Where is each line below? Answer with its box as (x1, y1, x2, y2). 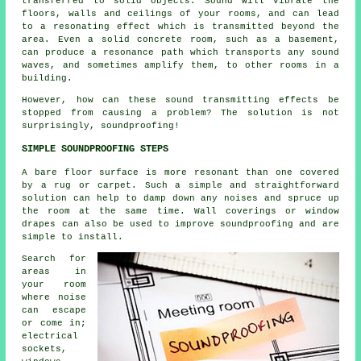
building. (22, 73, 73, 84)
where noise (22, 293, 86, 303)
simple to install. (22, 232, 124, 243)
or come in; (22, 318, 86, 329)
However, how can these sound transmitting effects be (22, 95, 339, 106)
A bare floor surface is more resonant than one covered (22, 168, 339, 178)
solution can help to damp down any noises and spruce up (22, 193, 339, 204)
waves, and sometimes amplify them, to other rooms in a (22, 60, 339, 71)
